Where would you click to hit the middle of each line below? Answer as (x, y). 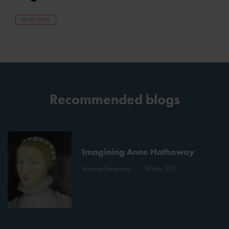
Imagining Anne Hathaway (139, 151)
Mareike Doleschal (107, 168)
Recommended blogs (114, 99)
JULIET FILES (36, 19)
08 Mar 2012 (161, 168)
